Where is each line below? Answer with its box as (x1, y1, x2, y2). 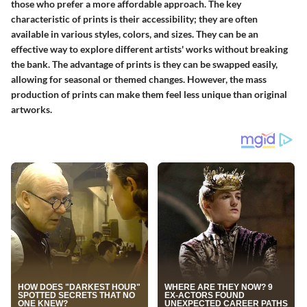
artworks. (11, 103, 52, 115)
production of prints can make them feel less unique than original (11, 88, 287, 100)
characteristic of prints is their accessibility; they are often (11, 12, 258, 25)
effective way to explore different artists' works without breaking (11, 42, 288, 55)
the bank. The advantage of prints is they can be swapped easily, (11, 58, 278, 70)
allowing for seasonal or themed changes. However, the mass (11, 73, 267, 85)
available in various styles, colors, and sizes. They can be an (11, 27, 258, 40)
